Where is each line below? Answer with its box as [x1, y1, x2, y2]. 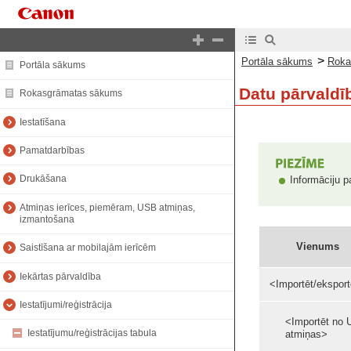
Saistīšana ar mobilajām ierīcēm [20, 242, 156, 254]
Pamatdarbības [20, 145, 85, 157]
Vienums [295, 241, 339, 252]
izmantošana [20, 214, 74, 226]
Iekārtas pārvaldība [20, 270, 101, 282]
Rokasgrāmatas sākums [20, 88, 122, 100]
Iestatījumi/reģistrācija [20, 299, 112, 311]
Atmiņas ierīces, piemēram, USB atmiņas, [20, 201, 195, 213]
